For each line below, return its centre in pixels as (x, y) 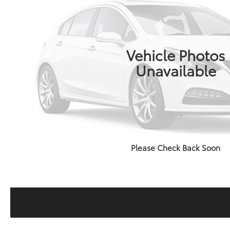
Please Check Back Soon (176, 147)
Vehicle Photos (176, 55)
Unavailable (176, 70)
